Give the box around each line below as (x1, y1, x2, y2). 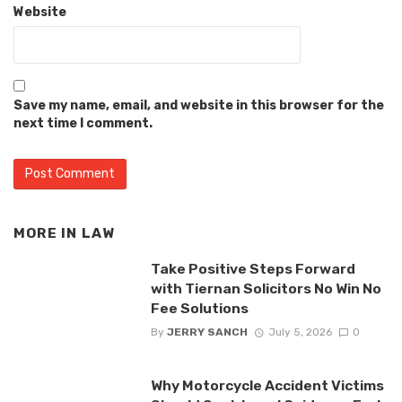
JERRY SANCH (166, 325, 248, 338)
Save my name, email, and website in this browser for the (13, 97, 384, 113)
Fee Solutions (150, 299, 249, 317)
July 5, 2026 (267, 325, 332, 338)
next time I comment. (13, 115, 153, 131)
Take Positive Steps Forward (150, 259, 355, 277)
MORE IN (13, 224, 82, 241)
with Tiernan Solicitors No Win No (150, 279, 381, 297)
